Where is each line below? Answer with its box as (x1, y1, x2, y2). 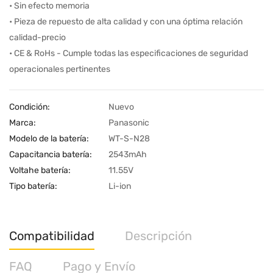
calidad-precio (9, 32, 66, 43)
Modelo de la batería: (9, 133, 89, 144)
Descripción (125, 229, 192, 243)
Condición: (9, 102, 50, 112)
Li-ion (108, 181, 131, 191)
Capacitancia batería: (9, 149, 92, 160)
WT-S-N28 (108, 133, 150, 144)
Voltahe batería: (9, 165, 71, 175)
